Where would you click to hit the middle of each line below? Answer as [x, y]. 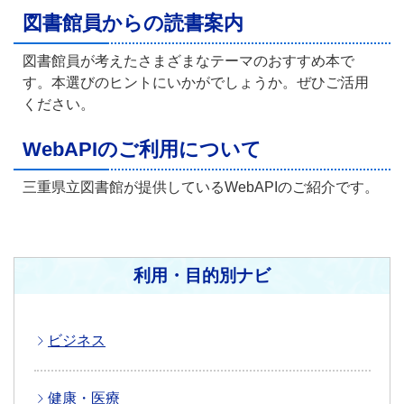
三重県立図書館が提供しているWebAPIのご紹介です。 [201, 188]
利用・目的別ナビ [202, 276]
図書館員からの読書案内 [133, 23]
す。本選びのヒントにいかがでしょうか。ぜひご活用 [196, 83]
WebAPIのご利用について [142, 150]
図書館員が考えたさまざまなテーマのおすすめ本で [188, 61]
